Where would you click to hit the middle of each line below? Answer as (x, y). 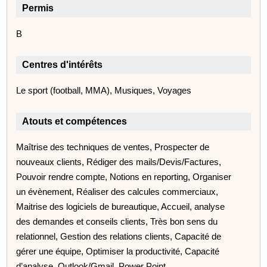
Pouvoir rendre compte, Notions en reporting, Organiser (124, 176)
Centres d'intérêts (63, 64)
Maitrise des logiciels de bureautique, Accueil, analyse (121, 206)
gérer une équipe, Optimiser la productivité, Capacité (118, 251)
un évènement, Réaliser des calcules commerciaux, (117, 191)
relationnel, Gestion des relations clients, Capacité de (119, 236)
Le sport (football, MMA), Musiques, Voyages (104, 90)
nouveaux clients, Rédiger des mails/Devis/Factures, (119, 162)
